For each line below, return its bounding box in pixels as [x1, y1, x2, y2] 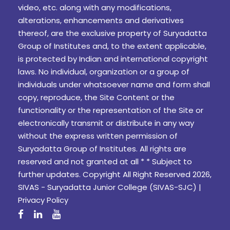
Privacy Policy [18, 194, 68, 205]
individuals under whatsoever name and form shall [18, 79, 210, 90]
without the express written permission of [18, 130, 178, 141]
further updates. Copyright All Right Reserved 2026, [18, 168, 212, 180]
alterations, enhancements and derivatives [18, 14, 184, 26]
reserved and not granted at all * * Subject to [18, 156, 192, 167]
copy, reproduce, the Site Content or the [18, 91, 175, 103]
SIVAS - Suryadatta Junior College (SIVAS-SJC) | [18, 181, 201, 193]
